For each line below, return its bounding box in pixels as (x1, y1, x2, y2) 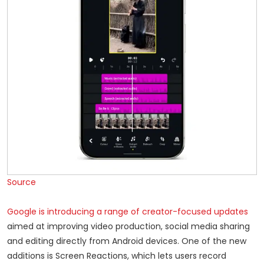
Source (7, 176, 36, 189)
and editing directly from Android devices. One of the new (7, 235, 246, 247)
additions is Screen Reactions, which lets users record (7, 250, 226, 262)
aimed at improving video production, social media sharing (7, 220, 250, 233)
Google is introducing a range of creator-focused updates (7, 206, 248, 218)
